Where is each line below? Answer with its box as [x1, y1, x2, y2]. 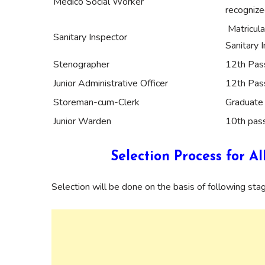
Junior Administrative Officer [53, 76, 168, 90]
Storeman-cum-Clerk [53, 95, 140, 109]
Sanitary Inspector [53, 30, 127, 44]
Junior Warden [53, 114, 111, 128]
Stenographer [53, 57, 109, 71]
